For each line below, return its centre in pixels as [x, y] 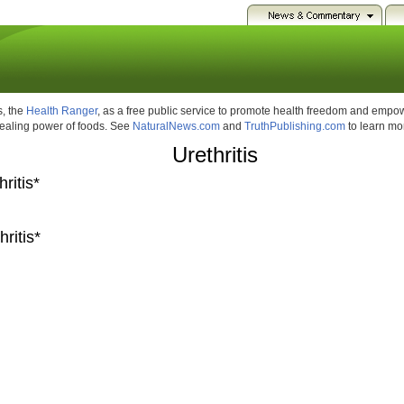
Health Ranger [62, 111]
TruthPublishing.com [295, 126]
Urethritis [215, 155]
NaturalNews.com [176, 126]
